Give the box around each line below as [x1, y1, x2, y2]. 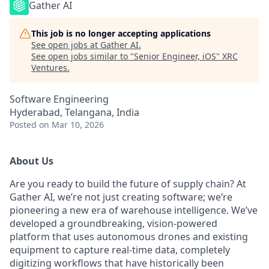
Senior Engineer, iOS [134, 50, 216, 62]
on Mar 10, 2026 [39, 119, 104, 130]
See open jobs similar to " [31, 50, 134, 62]
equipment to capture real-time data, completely [10, 243, 230, 256]
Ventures [31, 62, 67, 73]
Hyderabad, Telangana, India [10, 106, 139, 119]
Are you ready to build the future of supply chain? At [10, 177, 246, 190]
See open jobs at [31, 39, 100, 50]
